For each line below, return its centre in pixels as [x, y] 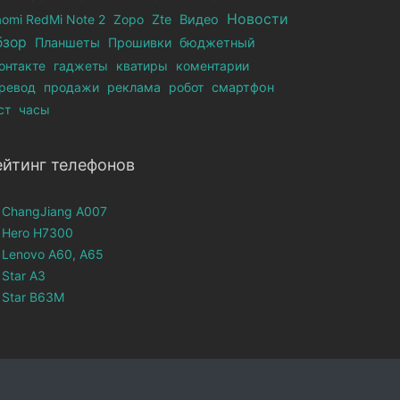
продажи [72, 87]
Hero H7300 [38, 233]
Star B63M [33, 297]
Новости [258, 19]
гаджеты [81, 66]
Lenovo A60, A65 [53, 254]
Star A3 [24, 275]
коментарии [213, 66]
